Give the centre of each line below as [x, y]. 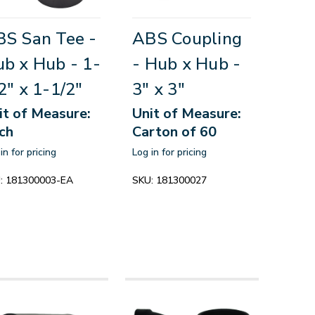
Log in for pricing [170, 152]
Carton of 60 [175, 131]
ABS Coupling [187, 38]
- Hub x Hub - [187, 64]
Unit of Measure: [187, 113]
